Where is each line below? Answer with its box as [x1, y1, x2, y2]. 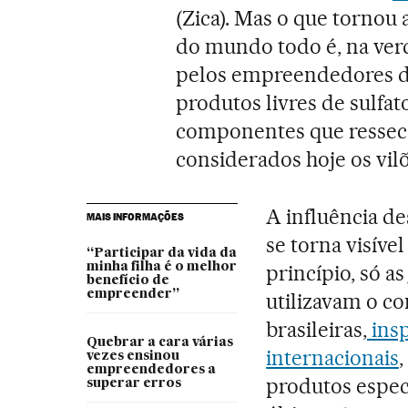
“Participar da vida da [86, 247, 237, 260]
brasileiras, [266, 317, 367, 342]
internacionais [266, 345, 399, 371]
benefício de [86, 274, 169, 287]
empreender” [86, 288, 179, 301]
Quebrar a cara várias [86, 336, 233, 349]
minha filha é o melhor [86, 260, 237, 273]
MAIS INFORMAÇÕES [86, 210, 184, 223]
